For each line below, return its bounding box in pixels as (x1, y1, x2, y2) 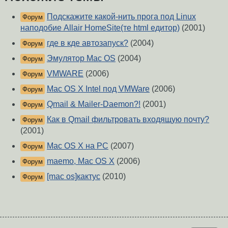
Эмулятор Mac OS (47, 54, 116, 63)
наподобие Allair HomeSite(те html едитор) (20, 23, 180, 33)
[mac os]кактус (47, 172, 100, 181)
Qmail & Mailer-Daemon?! (47, 100, 140, 109)
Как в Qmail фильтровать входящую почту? (47, 115, 209, 124)
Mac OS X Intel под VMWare (47, 84, 150, 94)
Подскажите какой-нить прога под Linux (47, 12, 196, 21)
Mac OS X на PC (47, 141, 108, 151)
